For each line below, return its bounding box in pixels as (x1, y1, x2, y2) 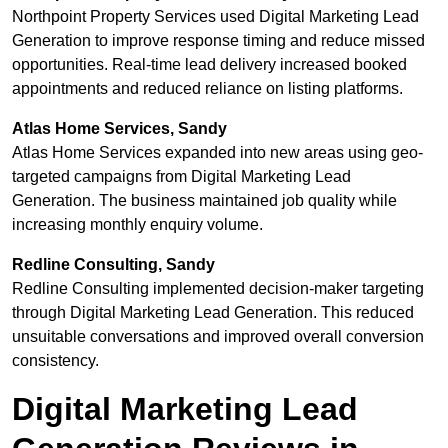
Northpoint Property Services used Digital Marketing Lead (12, 8, 419, 26)
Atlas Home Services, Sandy (12, 120, 227, 138)
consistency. (12, 352, 99, 370)
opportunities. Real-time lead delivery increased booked (12, 56, 407, 74)
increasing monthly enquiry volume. (12, 216, 263, 234)
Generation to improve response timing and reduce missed (12, 32, 425, 50)
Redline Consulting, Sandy (12, 256, 215, 274)
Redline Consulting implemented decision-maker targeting (12, 280, 424, 298)
